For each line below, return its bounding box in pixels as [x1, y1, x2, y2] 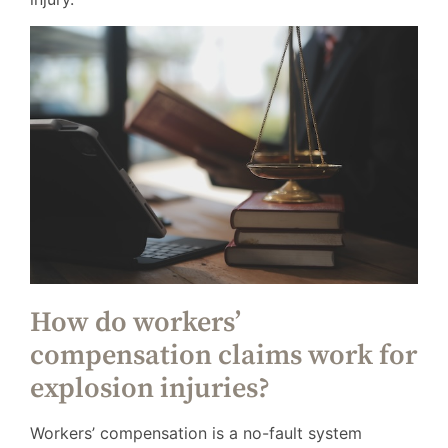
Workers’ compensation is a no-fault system [30, 422, 362, 443]
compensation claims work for [30, 337, 417, 373]
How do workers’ [30, 304, 241, 340]
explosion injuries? [30, 370, 270, 406]
